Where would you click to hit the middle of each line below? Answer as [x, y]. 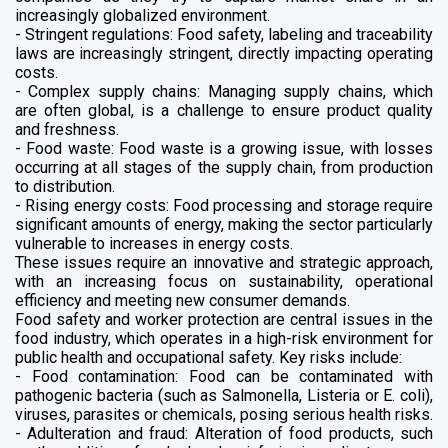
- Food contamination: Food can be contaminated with [224, 376]
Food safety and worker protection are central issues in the [224, 319]
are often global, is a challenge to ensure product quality [224, 110]
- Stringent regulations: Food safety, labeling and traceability [224, 34]
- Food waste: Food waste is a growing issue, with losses [224, 148]
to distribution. [65, 186]
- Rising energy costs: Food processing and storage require [224, 205]
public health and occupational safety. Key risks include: [208, 357]
